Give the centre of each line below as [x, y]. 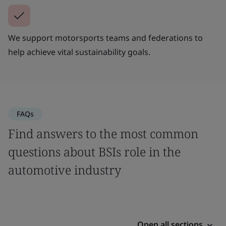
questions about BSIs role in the [94, 152]
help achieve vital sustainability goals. [79, 52]
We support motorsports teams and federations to [105, 38]
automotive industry [65, 170]
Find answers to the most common [103, 133]
